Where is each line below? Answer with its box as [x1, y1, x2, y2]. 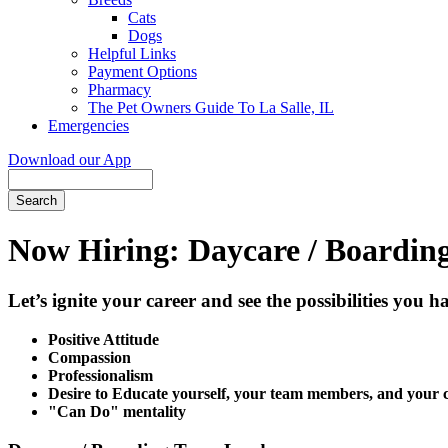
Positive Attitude [48, 331, 159, 349]
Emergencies [48, 116, 129, 134]
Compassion [48, 349, 131, 367]
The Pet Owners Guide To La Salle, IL [88, 98, 334, 116]
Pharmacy [88, 80, 151, 98]
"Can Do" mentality [48, 403, 186, 421]
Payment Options [88, 62, 197, 80]
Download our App [8, 150, 131, 168]
